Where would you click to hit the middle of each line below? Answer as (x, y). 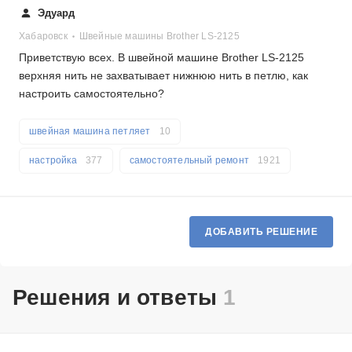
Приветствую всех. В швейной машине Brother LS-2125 (161, 57)
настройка (54, 160)
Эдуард (56, 13)
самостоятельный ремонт (191, 160)
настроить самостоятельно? (92, 93)
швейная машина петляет (91, 131)
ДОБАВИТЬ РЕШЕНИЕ (261, 232)
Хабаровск (43, 36)
